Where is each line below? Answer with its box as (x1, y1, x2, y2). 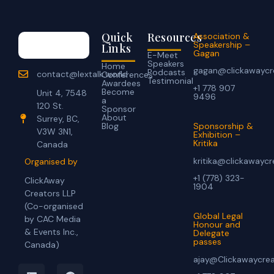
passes (193, 236, 222, 248)
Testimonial (147, 75, 194, 86)
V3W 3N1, (37, 125, 73, 137)
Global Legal (193, 210, 243, 222)
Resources (147, 29, 202, 45)
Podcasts (147, 66, 186, 78)
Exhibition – (193, 129, 241, 141)
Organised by (24, 155, 78, 167)
